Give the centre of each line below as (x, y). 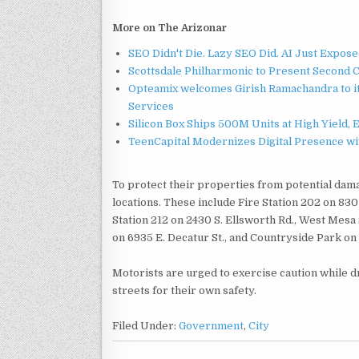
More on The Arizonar (169, 28)
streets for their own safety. (184, 290)
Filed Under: (145, 326)
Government (211, 326)
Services (151, 106)
